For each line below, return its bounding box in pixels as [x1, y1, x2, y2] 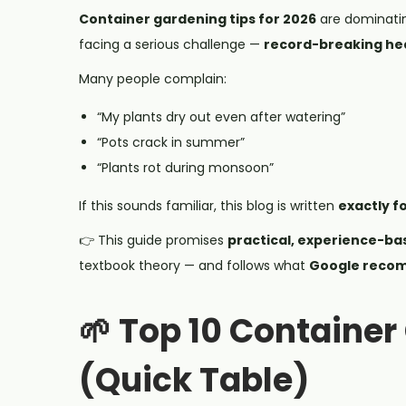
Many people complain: [79, 69, 227, 88]
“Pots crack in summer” [97, 132, 245, 151]
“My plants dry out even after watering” [97, 107, 345, 126]
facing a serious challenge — [79, 34, 264, 53]
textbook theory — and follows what [79, 256, 309, 275]
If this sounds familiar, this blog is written [79, 196, 338, 215]
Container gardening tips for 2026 [79, 9, 316, 28]
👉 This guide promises [79, 230, 227, 249]
